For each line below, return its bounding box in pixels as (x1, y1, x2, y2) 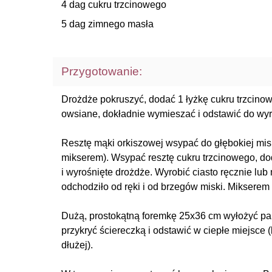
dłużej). (61, 240, 93, 250)
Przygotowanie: (61, 65, 142, 78)
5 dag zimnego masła (61, 19, 154, 29)
